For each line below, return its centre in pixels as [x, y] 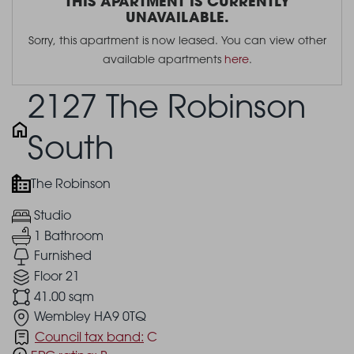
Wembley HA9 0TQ [90, 316]
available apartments [163, 59]
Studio [53, 215]
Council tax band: [89, 336]
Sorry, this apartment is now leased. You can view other [177, 40]
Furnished [63, 256]
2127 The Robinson [167, 106]
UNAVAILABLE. [177, 17]
